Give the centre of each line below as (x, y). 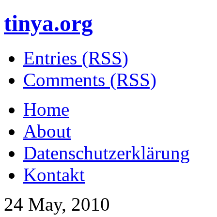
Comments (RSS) (90, 79)
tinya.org (48, 23)
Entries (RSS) (76, 58)
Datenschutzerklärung (107, 153)
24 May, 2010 (57, 204)
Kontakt (54, 174)
